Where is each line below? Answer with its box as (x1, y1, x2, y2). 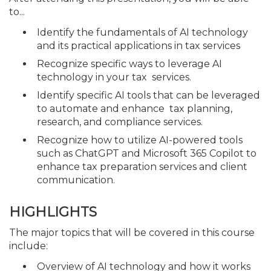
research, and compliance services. (37, 116, 203, 128)
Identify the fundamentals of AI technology (37, 27, 248, 38)
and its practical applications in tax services (37, 40, 240, 51)
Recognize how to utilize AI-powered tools (37, 134, 243, 146)
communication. (37, 174, 115, 186)
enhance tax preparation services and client (37, 161, 247, 172)
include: (9, 240, 48, 252)
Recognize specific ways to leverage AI (37, 58, 222, 70)
